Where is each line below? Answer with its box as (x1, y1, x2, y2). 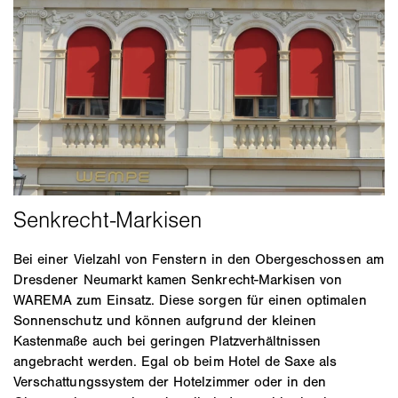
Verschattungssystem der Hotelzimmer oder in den (13, 372, 327, 390)
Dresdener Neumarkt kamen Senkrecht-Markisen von (13, 270, 343, 288)
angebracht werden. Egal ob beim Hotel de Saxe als (13, 352, 338, 370)
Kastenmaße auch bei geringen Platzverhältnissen (13, 331, 322, 349)
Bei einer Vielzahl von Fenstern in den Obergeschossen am (13, 250, 384, 267)
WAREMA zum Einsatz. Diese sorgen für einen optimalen (13, 291, 367, 308)
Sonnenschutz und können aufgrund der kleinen (13, 311, 317, 329)
